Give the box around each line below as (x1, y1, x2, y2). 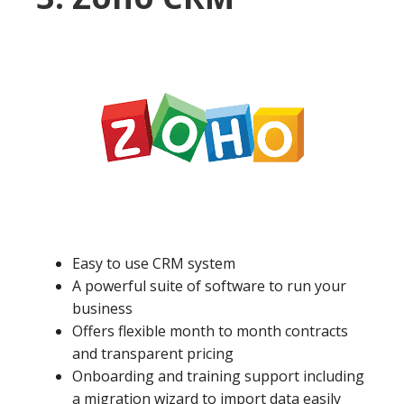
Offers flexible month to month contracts (72, 321, 348, 342)
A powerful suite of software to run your (72, 276, 346, 297)
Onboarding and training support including (72, 366, 364, 387)
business (72, 298, 133, 319)
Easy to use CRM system (72, 253, 235, 274)
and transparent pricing (72, 344, 234, 364)
